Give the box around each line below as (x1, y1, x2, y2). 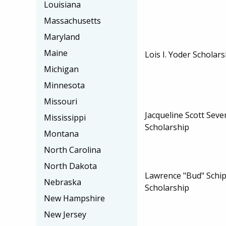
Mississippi (44, 112, 86, 123)
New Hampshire (44, 193, 105, 204)
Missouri (44, 96, 77, 107)
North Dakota (44, 160, 97, 172)
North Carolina (44, 144, 101, 155)
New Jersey (44, 209, 86, 220)
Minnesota (44, 80, 85, 91)
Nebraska (44, 177, 81, 188)
